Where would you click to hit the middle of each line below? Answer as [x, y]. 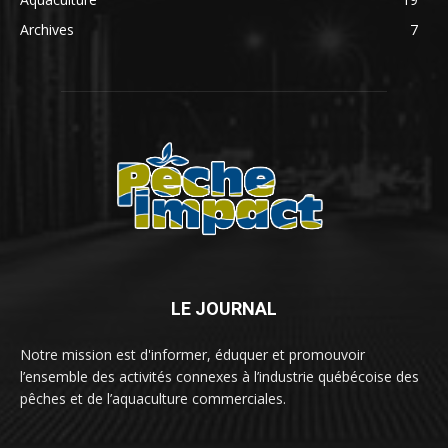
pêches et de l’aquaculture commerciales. [153, 398]
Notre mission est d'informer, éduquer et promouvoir [192, 354]
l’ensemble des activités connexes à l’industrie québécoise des [219, 376]
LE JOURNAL [224, 308]
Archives [47, 29]
